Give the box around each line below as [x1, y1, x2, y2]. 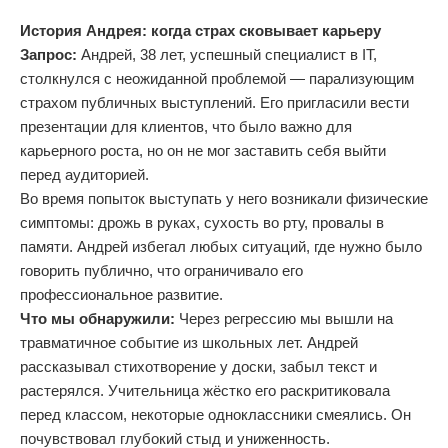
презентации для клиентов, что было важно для [20, 118, 352, 135]
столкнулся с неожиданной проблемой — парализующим [20, 70, 414, 87]
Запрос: [20, 46, 81, 63]
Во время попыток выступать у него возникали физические [20, 190, 428, 207]
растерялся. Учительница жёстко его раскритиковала [20, 382, 390, 399]
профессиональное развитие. [20, 286, 223, 303]
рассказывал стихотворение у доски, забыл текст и [20, 358, 377, 375]
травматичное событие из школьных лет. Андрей [20, 334, 358, 351]
